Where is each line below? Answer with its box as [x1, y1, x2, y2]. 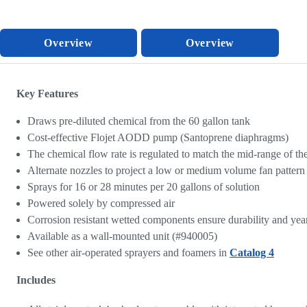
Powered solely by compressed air [27, 197, 175, 210]
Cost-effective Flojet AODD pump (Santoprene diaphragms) [27, 132, 288, 144]
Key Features [16, 88, 78, 100]
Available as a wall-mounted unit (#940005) [27, 230, 217, 243]
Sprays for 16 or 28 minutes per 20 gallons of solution [27, 181, 260, 193]
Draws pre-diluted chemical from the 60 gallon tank [27, 115, 250, 127]
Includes [16, 274, 56, 286]
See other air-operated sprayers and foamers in [27, 247, 230, 259]
